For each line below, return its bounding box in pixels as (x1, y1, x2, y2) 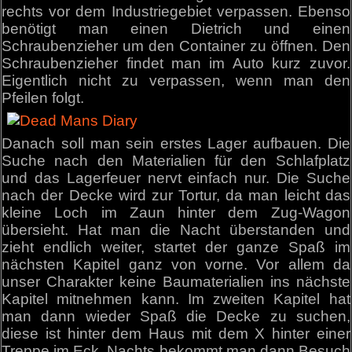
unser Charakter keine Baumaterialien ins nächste (2, 273, 350, 290)
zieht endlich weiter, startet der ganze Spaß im (2, 238, 350, 255)
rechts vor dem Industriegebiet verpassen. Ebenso (2, 2, 350, 20)
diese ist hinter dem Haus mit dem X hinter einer (2, 324, 350, 342)
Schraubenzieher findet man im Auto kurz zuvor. (2, 54, 350, 71)
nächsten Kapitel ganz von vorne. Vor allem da (2, 255, 350, 273)
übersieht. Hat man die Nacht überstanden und (2, 221, 350, 238)
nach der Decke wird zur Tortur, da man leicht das (2, 186, 350, 203)
